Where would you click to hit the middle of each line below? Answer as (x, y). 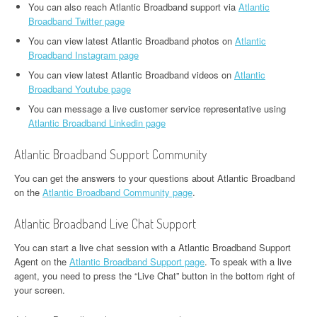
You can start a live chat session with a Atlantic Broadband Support (152, 247)
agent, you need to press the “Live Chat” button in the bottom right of (155, 276)
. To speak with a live (248, 261)
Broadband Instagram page (83, 55)
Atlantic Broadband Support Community (110, 154)
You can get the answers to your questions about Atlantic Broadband (155, 178)
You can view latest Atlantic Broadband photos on (132, 41)
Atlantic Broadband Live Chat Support (105, 224)
